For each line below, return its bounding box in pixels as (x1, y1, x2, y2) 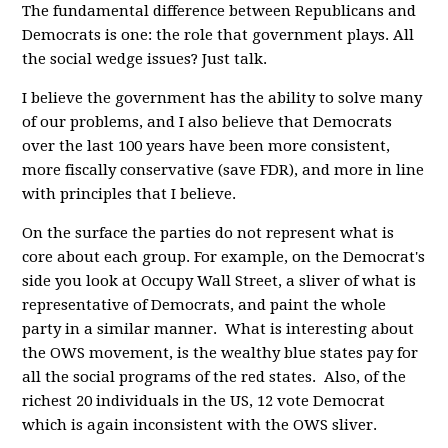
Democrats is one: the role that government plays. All (22, 25, 415, 44)
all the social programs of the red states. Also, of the (22, 367, 407, 386)
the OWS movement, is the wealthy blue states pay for (22, 343, 419, 362)
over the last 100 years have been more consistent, (22, 136, 391, 155)
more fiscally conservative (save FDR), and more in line (22, 160, 425, 179)
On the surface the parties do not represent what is (22, 223, 395, 242)
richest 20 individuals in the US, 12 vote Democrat (22, 391, 386, 410)
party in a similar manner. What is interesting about (22, 319, 415, 338)
